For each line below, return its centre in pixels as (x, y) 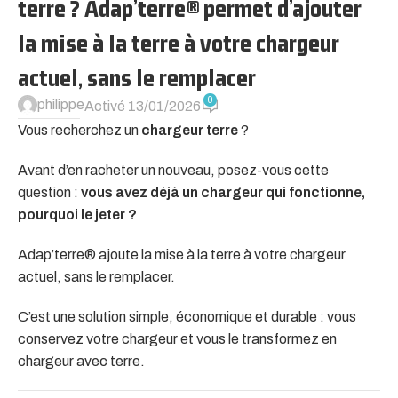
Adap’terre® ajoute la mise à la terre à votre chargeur (182, 255)
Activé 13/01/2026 (143, 106)
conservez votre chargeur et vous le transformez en (177, 339)
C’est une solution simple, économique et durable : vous (187, 317)
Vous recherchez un (80, 131)
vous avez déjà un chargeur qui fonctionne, (223, 193)
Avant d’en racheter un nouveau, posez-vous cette (173, 171)
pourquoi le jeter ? (77, 215)
